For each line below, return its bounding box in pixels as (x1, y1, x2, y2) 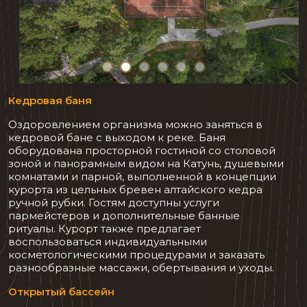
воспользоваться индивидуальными (8, 234, 207, 248)
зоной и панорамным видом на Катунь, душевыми (8, 156, 284, 170)
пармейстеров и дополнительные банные (8, 208, 240, 222)
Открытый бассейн (8, 284, 114, 298)
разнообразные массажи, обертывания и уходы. (8, 260, 277, 274)
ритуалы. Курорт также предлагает (8, 221, 201, 235)
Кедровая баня (8, 93, 92, 107)
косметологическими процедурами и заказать (8, 247, 265, 261)
